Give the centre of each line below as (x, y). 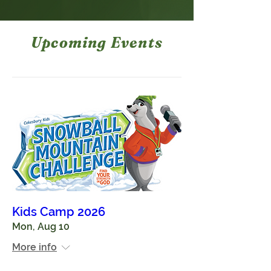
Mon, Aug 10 (41, 226)
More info (34, 247)
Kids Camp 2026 (59, 211)
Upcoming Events (97, 43)
